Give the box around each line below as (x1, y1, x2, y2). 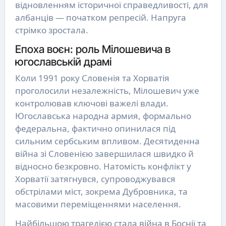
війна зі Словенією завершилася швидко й (15, 147, 194, 159)
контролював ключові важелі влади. (15, 97, 168, 109)
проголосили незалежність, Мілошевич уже (15, 84, 199, 96)
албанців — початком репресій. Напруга (15, 12, 186, 24)
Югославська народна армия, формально (15, 109, 191, 122)
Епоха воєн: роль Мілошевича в (15, 42, 171, 56)
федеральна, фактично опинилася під (15, 122, 176, 134)
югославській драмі (15, 55, 111, 69)
